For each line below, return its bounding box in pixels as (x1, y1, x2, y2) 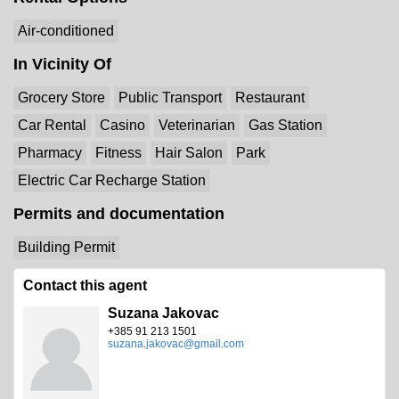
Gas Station (248, 118, 322, 133)
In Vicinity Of (13, 55, 111, 73)
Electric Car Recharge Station (18, 173, 206, 188)
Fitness (95, 145, 142, 160)
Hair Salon (155, 145, 223, 160)
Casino (100, 118, 145, 133)
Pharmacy (18, 145, 82, 160)
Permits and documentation (13, 205, 224, 223)
